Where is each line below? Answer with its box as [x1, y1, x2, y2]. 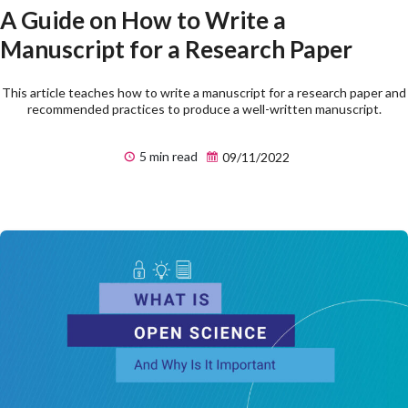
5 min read [137, 148, 198, 164]
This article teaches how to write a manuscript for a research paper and [2, 84, 406, 100]
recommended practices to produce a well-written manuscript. [26, 100, 382, 117]
